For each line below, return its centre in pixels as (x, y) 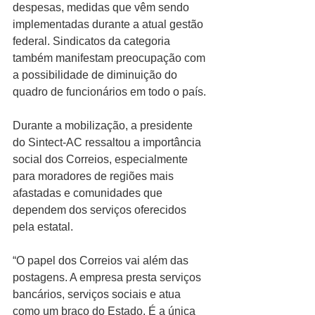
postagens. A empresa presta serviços (108, 277)
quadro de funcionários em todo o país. (109, 91)
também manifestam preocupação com (110, 58)
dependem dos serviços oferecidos (101, 210)
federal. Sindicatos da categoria (93, 41)
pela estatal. (43, 226)
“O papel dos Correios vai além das (102, 260)
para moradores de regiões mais (95, 176)
